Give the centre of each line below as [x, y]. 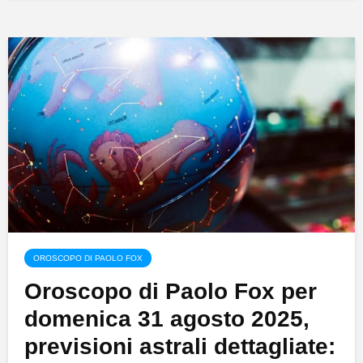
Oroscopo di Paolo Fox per [171, 291]
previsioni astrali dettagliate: [180, 346]
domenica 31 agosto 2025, [167, 318]
